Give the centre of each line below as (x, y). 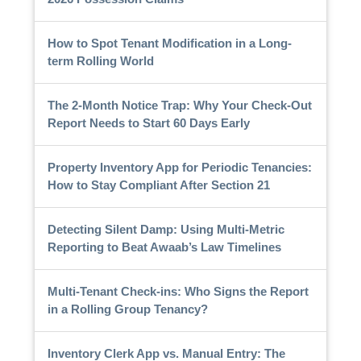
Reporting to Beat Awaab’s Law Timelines (164, 247)
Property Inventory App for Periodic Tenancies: (179, 167)
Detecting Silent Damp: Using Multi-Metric (166, 229)
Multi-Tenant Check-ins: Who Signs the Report (178, 291)
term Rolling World (100, 60)
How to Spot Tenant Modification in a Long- (169, 43)
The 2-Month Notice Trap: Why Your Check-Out (179, 105)
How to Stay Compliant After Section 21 (158, 185)
